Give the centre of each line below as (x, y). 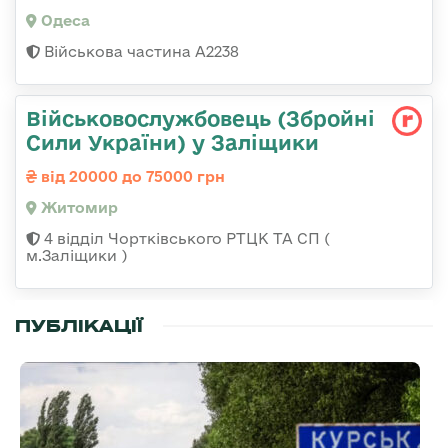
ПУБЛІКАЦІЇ (79, 326)
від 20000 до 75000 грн (131, 177)
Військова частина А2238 (139, 52)
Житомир (77, 208)
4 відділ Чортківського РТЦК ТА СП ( (185, 239)
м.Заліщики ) (76, 256)
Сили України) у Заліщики (172, 142)
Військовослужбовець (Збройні (200, 118)
